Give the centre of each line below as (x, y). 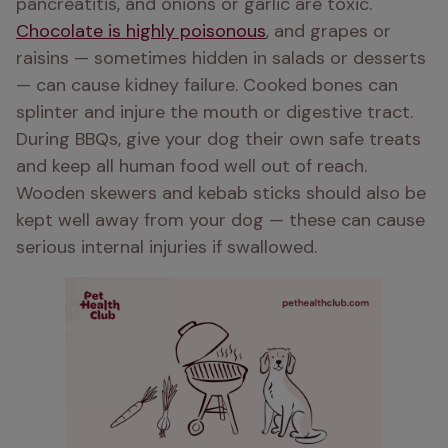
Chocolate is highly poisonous (141, 31)
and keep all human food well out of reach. (191, 166)
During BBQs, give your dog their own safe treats (218, 139)
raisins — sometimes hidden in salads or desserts (221, 58)
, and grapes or (328, 31)
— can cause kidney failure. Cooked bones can (207, 85)
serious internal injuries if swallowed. (166, 247)
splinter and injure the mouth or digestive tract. (214, 112)
